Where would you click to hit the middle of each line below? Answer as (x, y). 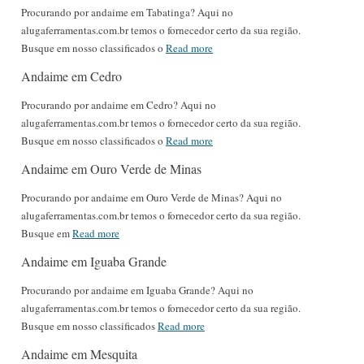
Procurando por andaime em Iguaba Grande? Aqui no (137, 290)
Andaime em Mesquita (79, 353)
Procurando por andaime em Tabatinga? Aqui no (127, 12)
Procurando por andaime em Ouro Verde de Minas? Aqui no (152, 197)
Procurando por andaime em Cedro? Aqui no (119, 104)
